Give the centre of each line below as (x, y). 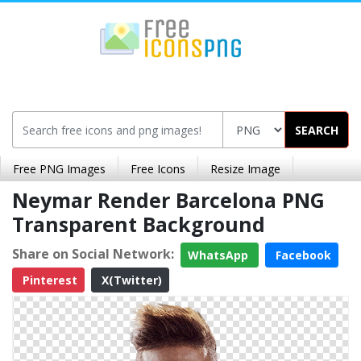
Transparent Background (139, 224)
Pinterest (48, 280)
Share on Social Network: (93, 253)
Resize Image (245, 169)
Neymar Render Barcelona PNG (168, 200)
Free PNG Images (59, 169)
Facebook (302, 255)
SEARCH (317, 130)
